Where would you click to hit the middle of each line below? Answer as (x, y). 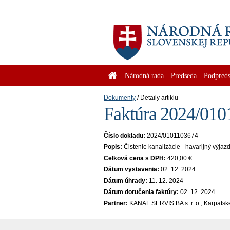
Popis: (113, 147)
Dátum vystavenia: (131, 169)
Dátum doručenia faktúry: (141, 192)
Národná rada (144, 75)
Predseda (184, 75)
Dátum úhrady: (126, 181)
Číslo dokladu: (124, 136)
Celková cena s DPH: (135, 158)
